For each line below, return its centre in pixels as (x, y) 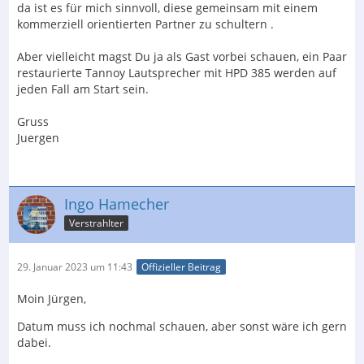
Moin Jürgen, (52, 299)
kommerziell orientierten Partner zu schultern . (145, 24)
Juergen (38, 138)
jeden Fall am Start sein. (83, 89)
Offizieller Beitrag (181, 267)
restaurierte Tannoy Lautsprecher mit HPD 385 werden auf (177, 73)
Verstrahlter (96, 223)
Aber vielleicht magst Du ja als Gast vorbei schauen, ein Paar (182, 57)
